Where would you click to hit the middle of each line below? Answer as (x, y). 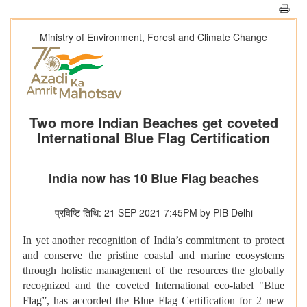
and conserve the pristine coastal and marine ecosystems (153, 256)
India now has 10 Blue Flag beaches (153, 179)
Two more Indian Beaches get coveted (153, 123)
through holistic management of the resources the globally (153, 271)
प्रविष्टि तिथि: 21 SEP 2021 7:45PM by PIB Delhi (153, 213)
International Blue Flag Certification (153, 138)
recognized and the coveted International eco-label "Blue (153, 286)
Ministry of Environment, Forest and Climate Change (153, 37)
